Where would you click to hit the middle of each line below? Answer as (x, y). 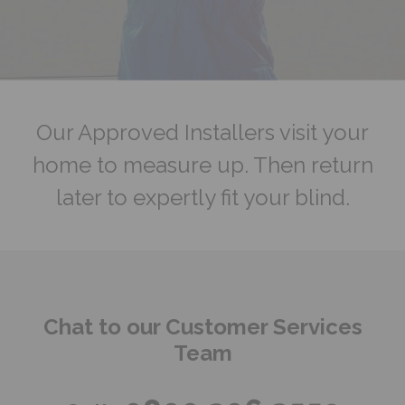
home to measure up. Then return (202, 165)
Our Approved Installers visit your (202, 132)
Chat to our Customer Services (202, 326)
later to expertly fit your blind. (202, 197)
